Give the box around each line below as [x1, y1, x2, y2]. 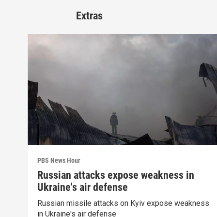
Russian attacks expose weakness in [37, 169, 195, 181]
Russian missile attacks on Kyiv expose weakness [37, 198, 210, 208]
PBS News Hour [37, 156, 81, 164]
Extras [76, 10, 103, 22]
